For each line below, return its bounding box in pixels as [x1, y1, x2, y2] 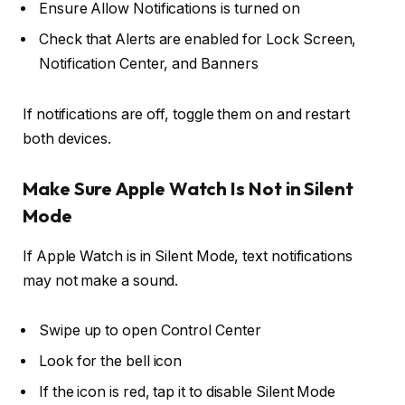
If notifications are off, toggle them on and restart [23, 105, 350, 123]
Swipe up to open [39, 322, 161, 340]
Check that [39, 30, 116, 48]
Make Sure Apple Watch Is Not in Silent [23, 177, 353, 201]
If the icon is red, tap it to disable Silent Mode [39, 383, 336, 401]
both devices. [23, 129, 111, 147]
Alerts [115, 30, 155, 48]
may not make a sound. [23, 271, 179, 289]
